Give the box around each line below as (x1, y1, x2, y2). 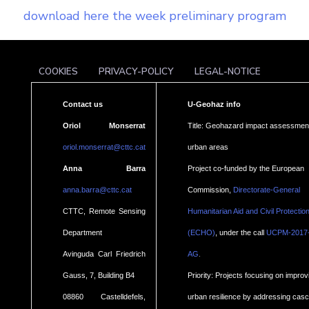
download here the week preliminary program (23, 8, 286, 25)
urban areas (188, 143, 228, 152)
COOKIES (38, 65, 78, 79)
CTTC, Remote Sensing (63, 207, 146, 216)
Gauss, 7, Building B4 (63, 271, 134, 280)
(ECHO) (188, 228, 215, 237)
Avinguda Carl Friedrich (63, 250, 146, 259)
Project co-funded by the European (188, 164, 304, 173)
